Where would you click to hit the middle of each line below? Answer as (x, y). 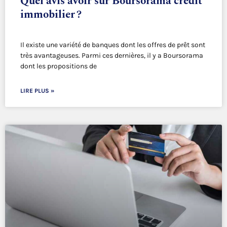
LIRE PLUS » (37, 91)
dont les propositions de (59, 66)
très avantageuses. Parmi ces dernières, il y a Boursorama (112, 56)
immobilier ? (51, 15)
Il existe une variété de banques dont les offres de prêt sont (113, 45)
